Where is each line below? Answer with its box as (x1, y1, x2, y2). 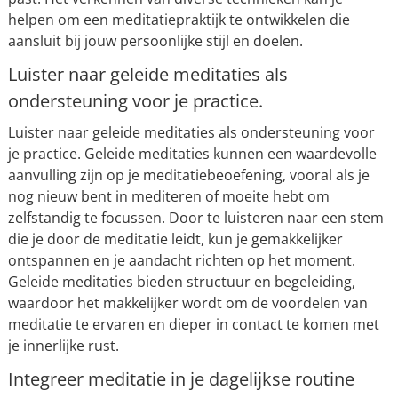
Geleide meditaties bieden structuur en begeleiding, (7, 272, 355, 291)
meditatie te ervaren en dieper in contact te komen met (7, 314, 379, 334)
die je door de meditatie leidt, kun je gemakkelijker (7, 229, 343, 249)
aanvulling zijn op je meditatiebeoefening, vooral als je (7, 165, 370, 185)
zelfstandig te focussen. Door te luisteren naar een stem (7, 208, 384, 227)
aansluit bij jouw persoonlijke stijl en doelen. (7, 31, 303, 51)
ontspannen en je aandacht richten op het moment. (7, 251, 355, 270)
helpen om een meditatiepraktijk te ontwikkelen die (7, 10, 350, 29)
